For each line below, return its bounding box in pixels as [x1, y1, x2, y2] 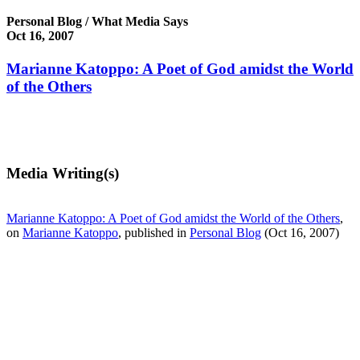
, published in [118, 226, 190, 240]
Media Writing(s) [6, 164, 119, 182]
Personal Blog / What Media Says [6, 14, 188, 28]
